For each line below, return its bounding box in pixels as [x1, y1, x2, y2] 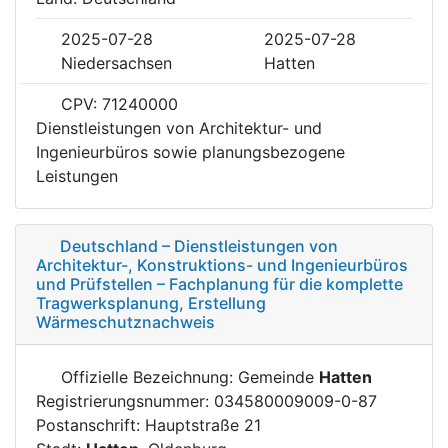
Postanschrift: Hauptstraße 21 [36, 414, 261, 435]
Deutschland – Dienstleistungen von [60, 235, 338, 256]
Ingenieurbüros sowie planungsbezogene [36, 141, 345, 162]
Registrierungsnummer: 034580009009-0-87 [36, 390, 377, 411]
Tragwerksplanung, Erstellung [36, 292, 266, 313]
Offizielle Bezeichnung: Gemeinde [56, 366, 319, 387]
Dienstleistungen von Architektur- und [36, 117, 322, 138]
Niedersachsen [61, 52, 172, 73]
